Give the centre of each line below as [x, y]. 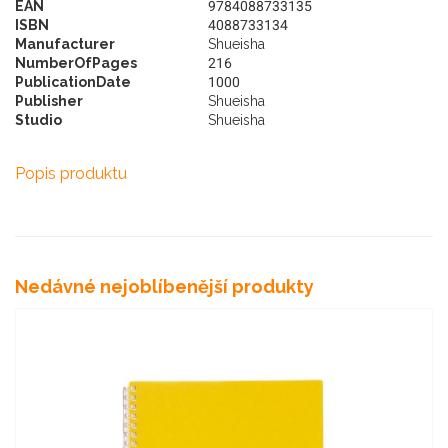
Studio [38, 120]
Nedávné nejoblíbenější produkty [164, 287]
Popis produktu [71, 174]
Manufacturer [65, 44]
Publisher [49, 101]
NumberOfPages [76, 63]
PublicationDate [73, 82]
